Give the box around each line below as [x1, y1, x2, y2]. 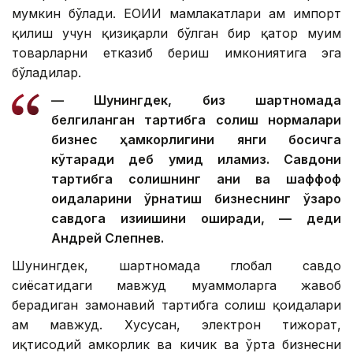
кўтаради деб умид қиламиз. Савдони [51, 150, 341, 167]
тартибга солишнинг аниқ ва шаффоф [51, 170, 341, 187]
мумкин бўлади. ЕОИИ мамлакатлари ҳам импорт [12, 5, 341, 21]
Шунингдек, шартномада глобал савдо [12, 257, 341, 273]
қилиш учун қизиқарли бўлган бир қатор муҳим [12, 24, 341, 41]
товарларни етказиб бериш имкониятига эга [12, 44, 341, 61]
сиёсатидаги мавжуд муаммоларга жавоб [12, 277, 341, 293]
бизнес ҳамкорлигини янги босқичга [51, 131, 341, 147]
